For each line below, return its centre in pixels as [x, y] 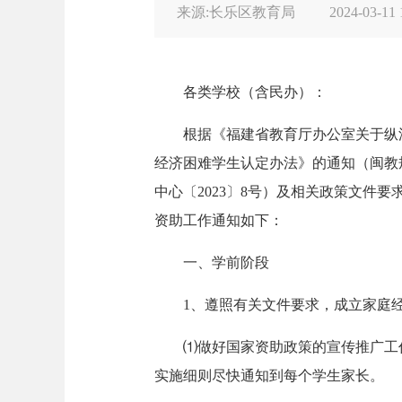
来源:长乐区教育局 [238, 12]
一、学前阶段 [226, 262]
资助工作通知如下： [219, 220]
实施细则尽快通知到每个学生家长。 [269, 376]
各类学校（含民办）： [255, 92]
